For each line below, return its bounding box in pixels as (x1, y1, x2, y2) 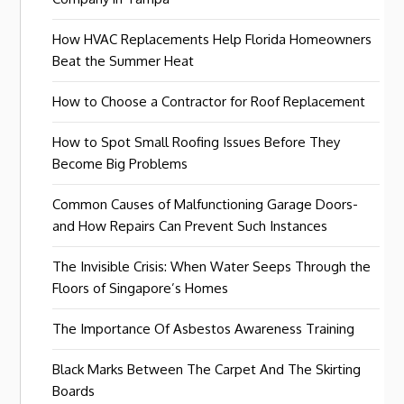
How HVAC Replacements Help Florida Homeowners (52, 31, 372, 48)
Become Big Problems (52, 155, 188, 172)
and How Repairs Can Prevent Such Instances (52, 217, 328, 234)
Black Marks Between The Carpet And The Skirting (52, 361, 362, 378)
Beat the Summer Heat (52, 52, 195, 69)
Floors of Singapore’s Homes (52, 280, 229, 297)
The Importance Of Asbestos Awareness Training (52, 320, 355, 337)
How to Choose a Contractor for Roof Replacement (52, 93, 366, 110)
